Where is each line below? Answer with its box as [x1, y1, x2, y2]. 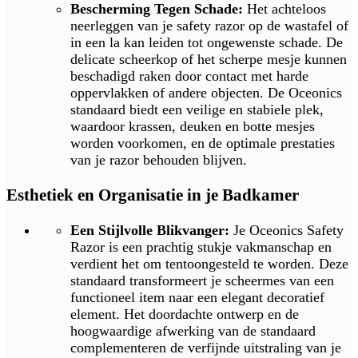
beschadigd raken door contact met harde [70, 68, 308, 85]
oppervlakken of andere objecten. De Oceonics [70, 85, 342, 101]
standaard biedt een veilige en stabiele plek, [70, 101, 324, 118]
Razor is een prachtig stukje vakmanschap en [70, 239, 332, 256]
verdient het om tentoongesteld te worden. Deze [70, 256, 348, 272]
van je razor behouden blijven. [70, 152, 247, 169]
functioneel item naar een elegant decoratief [70, 289, 324, 306]
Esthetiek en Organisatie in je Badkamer [6, 185, 299, 205]
